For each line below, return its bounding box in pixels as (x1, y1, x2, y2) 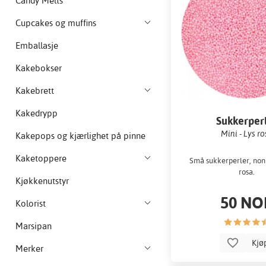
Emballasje (15, 40, 58, 52)
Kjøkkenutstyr (15, 175, 69, 187)
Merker (15, 243, 43, 255)
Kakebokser (15, 62, 62, 74)
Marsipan (15, 220, 52, 232)
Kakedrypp (15, 107, 58, 119)
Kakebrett (15, 85, 54, 97)
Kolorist (15, 198, 46, 210)
